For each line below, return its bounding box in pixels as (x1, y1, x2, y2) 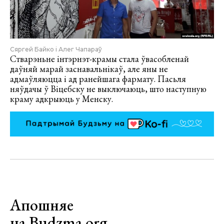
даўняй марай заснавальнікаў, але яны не (10, 63, 168, 75)
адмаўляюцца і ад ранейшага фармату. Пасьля (10, 73, 186, 85)
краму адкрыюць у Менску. (10, 93, 113, 105)
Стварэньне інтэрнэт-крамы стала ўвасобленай (10, 53, 189, 65)
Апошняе (10, 194, 73, 215)
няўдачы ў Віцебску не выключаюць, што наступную (10, 83, 206, 95)
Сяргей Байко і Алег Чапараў (10, 45, 102, 53)
